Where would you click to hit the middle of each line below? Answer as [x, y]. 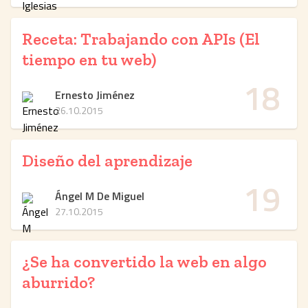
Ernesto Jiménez [95, 95]
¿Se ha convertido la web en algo [144, 262]
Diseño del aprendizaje [107, 161]
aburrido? [58, 282]
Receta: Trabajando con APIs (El [141, 39]
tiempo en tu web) [89, 59]
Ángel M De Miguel [100, 196]
